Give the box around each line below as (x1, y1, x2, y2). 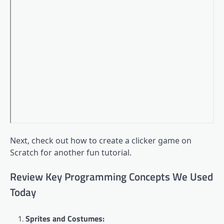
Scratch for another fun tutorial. (10, 146, 131, 158)
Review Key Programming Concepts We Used (10, 168, 213, 184)
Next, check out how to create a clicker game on (10, 134, 191, 146)
